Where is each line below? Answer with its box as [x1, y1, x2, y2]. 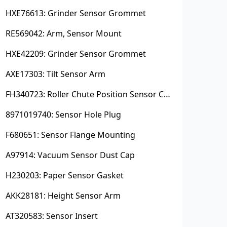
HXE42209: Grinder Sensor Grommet [5, 48, 146, 60]
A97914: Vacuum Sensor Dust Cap [5, 149, 135, 161]
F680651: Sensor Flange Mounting [5, 129, 135, 141]
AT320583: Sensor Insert [5, 210, 98, 222]
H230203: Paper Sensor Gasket [5, 170, 124, 181]
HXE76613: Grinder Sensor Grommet [5, 8, 146, 19]
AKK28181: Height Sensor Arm [5, 190, 121, 202]
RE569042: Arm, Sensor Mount [5, 28, 122, 40]
